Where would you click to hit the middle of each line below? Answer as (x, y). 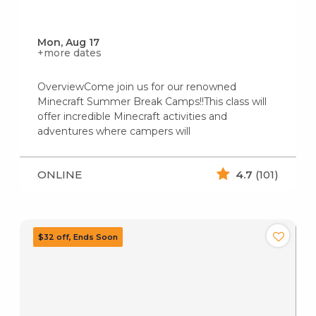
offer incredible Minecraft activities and (132, 117)
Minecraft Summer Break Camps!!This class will (152, 102)
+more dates (69, 53)
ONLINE (59, 174)
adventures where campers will (114, 132)
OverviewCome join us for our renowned (136, 87)
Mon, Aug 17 (68, 43)
